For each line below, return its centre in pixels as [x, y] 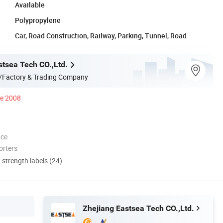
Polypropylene [38, 20]
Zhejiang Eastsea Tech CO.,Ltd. [138, 208]
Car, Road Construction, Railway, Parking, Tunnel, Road [101, 35]
